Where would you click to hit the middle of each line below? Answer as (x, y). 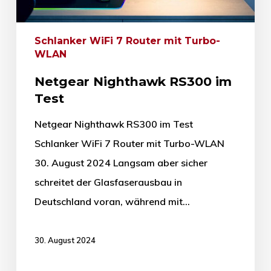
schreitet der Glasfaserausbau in (108, 182)
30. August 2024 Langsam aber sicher (121, 162)
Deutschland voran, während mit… (112, 201)
